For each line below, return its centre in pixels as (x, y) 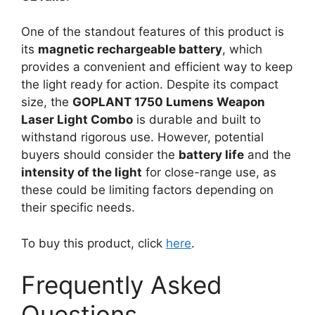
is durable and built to (197, 120)
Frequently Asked (122, 285)
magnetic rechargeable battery (130, 49)
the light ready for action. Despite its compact (150, 84)
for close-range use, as (209, 172)
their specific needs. (78, 207)
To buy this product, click (94, 243)
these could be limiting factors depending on (147, 190)
